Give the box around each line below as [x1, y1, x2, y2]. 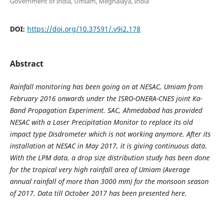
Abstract [9, 58, 43, 69]
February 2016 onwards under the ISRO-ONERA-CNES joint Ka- [9, 94, 202, 103]
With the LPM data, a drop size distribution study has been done [9, 153, 210, 162]
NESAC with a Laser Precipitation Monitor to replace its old [9, 117, 193, 127]
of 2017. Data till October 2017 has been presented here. [9, 188, 187, 198]
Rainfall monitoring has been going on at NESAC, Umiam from [9, 82, 203, 91]
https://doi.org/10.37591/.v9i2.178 [27, 24, 141, 34]
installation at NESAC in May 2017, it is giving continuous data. [9, 141, 207, 150]
